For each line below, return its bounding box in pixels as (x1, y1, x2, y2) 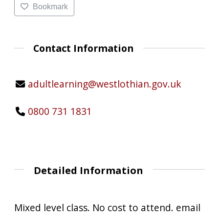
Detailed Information (34, 164, 143, 177)
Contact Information (33, 41, 134, 55)
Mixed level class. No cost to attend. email (14, 200, 200, 214)
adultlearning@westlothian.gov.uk (27, 77, 181, 91)
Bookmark (32, 2, 68, 11)
